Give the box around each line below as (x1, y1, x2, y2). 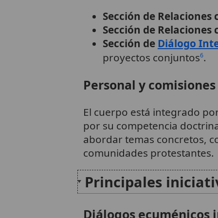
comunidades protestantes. (83, 145, 214, 160)
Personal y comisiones (83, 76, 216, 93)
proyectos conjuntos (102, 51, 200, 65)
